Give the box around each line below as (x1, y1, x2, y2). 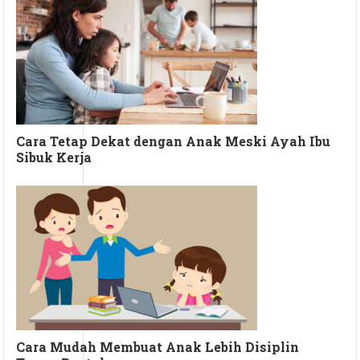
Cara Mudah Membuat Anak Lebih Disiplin (16, 337, 300, 355)
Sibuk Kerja (16, 148, 92, 166)
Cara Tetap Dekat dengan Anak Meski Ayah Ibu (16, 132, 331, 149)
